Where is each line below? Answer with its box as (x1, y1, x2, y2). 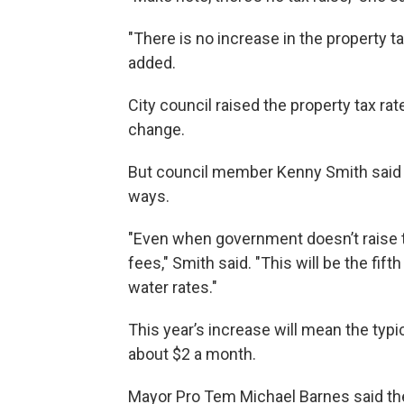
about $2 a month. (128, 344, 256, 363)
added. (128, 53, 176, 72)
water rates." (128, 278, 217, 297)
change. (128, 120, 185, 139)
